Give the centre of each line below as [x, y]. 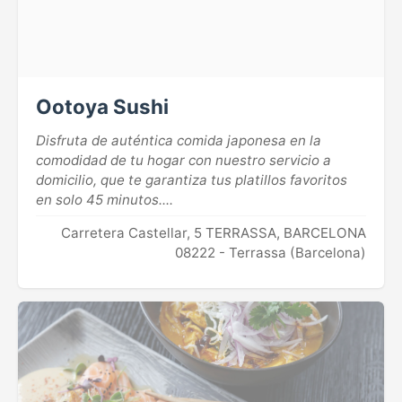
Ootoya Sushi [102, 106]
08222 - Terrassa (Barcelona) [271, 253]
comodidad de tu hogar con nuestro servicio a [184, 160]
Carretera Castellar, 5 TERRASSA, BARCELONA [214, 233]
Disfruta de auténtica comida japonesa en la [179, 140]
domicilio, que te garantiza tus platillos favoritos [192, 180]
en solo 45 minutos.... [105, 200]
